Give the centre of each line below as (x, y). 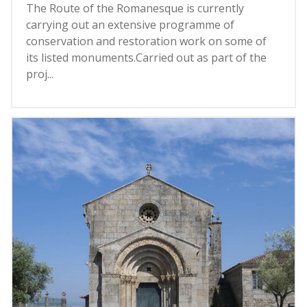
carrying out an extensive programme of (130, 24)
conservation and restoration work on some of (146, 41)
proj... (40, 74)
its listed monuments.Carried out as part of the (146, 57)
